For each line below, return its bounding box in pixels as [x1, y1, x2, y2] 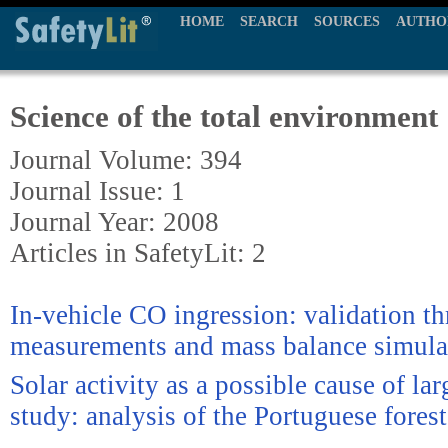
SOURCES [314, 14, 380, 29]
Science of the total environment [10, 99, 438, 134]
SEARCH [240, 14, 298, 29]
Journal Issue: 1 [10, 176, 185, 206]
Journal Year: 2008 [10, 207, 219, 237]
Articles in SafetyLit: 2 [10, 238, 266, 268]
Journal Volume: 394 [10, 145, 242, 175]
